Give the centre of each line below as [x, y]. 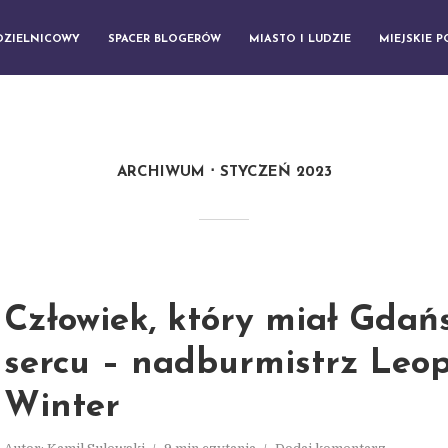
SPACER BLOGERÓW [164, 39]
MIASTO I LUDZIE [300, 39]
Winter [62, 407]
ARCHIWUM [160, 172]
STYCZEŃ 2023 [275, 172]
